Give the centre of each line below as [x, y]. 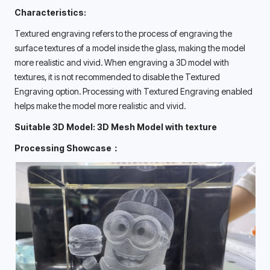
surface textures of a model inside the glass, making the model [130, 48]
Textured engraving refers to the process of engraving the [123, 34]
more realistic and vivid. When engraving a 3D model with [122, 63]
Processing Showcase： [67, 148]
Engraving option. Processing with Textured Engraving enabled [133, 92]
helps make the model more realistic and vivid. [101, 106]
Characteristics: [50, 13]
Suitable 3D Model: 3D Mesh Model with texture [116, 127]
